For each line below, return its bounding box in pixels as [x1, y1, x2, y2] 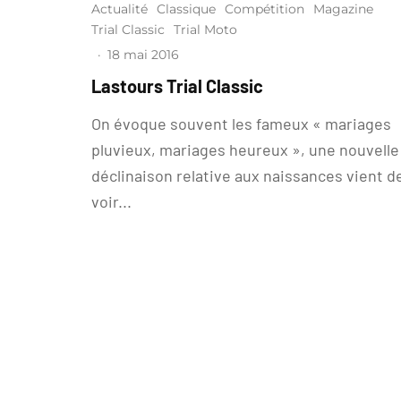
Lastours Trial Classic [91, 75, 263, 97]
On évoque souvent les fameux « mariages [91, 114, 391, 133]
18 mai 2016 [107, 47, 179, 63]
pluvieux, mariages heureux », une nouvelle [91, 140, 399, 159]
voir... [91, 192, 132, 211]
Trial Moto [174, 21, 237, 38]
